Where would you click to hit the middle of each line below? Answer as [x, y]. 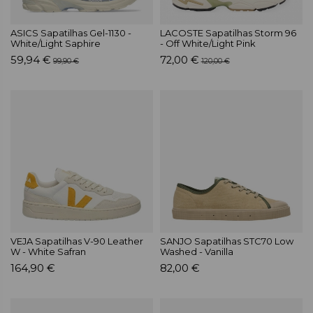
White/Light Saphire [56, 43]
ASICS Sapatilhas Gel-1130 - [71, 32]
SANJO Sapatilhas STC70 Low [226, 241]
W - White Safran [48, 251]
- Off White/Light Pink [208, 43]
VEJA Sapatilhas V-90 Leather [77, 241]
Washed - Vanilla [196, 251]
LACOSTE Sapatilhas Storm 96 [228, 32]
